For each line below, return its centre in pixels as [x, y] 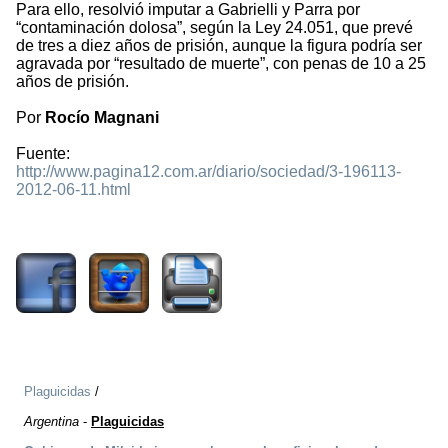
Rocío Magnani [102, 118]
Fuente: [43, 154]
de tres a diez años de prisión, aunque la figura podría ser [219, 46]
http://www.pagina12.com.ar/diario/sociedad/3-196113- [208, 172]
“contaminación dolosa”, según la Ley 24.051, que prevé [214, 28]
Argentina [51, 422]
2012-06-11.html [73, 190]
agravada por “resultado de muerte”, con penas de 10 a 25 [221, 64]
